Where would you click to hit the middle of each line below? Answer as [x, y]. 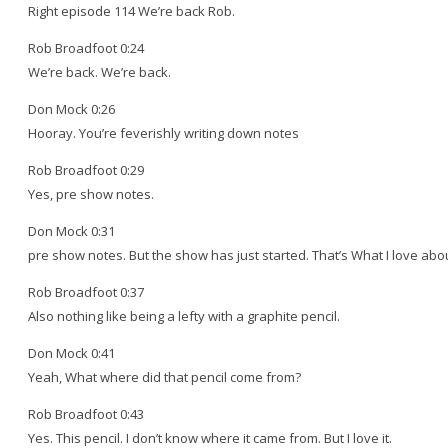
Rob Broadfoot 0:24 [86, 47]
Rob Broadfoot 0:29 [86, 169]
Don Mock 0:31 [71, 230]
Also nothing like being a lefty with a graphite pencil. [184, 315]
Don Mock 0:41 [71, 352]
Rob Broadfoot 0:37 [86, 291]
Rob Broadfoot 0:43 [86, 413]
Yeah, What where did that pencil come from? [164, 376]
